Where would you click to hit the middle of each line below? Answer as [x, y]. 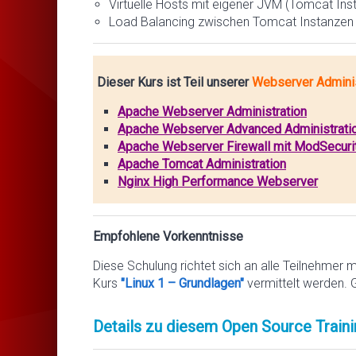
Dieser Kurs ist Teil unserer [173, 82]
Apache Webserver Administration [212, 111]
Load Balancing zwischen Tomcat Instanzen [231, 21]
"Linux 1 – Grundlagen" [182, 283]
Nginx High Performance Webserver [218, 181]
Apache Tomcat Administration [202, 164]
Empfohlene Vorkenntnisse [168, 236]
